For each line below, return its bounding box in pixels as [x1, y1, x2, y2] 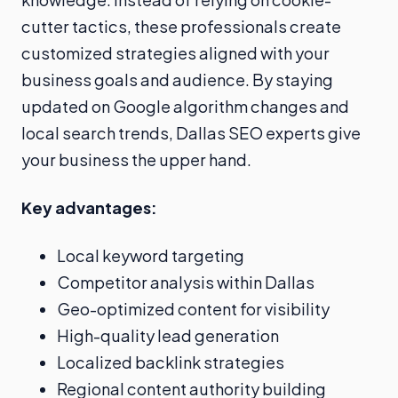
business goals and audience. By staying [21, 68, 333, 90]
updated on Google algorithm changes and [21, 95, 349, 116]
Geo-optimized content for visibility [57, 298, 330, 319]
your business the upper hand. [21, 148, 251, 170]
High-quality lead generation [57, 324, 279, 346]
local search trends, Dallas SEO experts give [21, 122, 361, 143]
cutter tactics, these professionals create [21, 15, 341, 36]
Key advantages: [21, 196, 157, 218]
